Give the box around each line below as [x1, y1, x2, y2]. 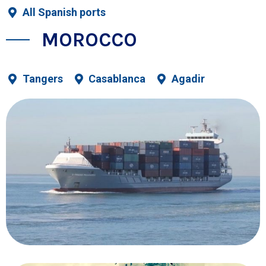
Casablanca [88, 72, 145, 85]
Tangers [22, 72, 63, 85]
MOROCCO [42, 28, 137, 52]
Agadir [171, 72, 205, 85]
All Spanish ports [22, 6, 106, 19]
